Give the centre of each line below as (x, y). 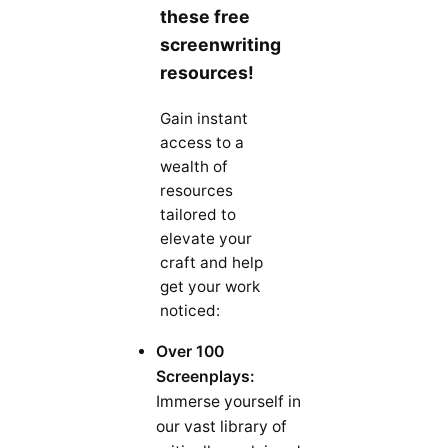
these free (205, 17)
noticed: (190, 311)
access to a (202, 143)
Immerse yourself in (228, 402)
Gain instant (204, 119)
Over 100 (190, 352)
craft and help (211, 263)
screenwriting (220, 45)
